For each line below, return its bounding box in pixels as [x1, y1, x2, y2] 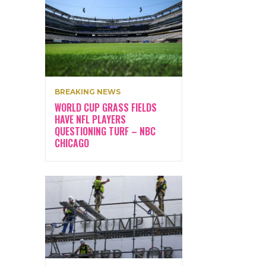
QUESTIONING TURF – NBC [55, 123, 156, 138]
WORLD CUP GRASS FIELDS [55, 100, 157, 115]
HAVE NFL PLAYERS [55, 112, 126, 126]
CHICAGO [55, 135, 89, 150]
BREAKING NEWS [55, 87, 121, 96]
